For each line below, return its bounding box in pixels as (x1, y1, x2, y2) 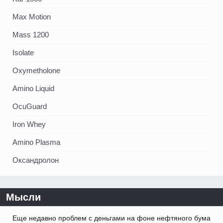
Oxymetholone (12, 66, 60, 75)
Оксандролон (12, 155, 59, 164)
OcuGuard (12, 102, 47, 111)
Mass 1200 (12, 30, 49, 39)
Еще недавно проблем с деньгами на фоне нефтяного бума (12, 214, 211, 222)
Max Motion (12, 12, 51, 21)
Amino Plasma (12, 137, 60, 146)
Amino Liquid (12, 84, 54, 93)
